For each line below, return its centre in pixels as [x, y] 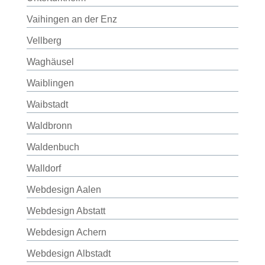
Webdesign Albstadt [68, 253]
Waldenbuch [53, 147]
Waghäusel [50, 62]
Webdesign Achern [66, 232]
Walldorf [43, 168]
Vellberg [44, 41]
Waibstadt [47, 104]
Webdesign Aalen [64, 190]
